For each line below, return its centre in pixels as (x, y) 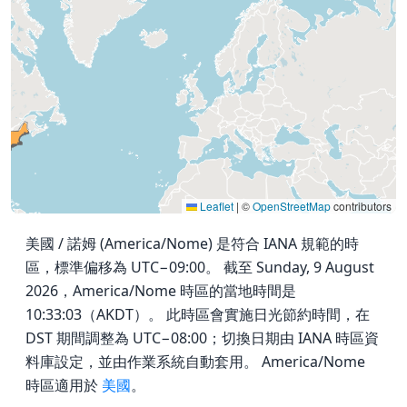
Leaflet (215, 205)
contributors (361, 205)
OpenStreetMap (292, 205)
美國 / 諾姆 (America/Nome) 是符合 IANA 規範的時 (192, 243)
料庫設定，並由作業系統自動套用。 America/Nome (195, 361)
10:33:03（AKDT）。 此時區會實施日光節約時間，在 (198, 314)
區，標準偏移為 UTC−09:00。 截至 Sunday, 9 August (200, 267)
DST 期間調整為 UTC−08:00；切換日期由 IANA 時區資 (202, 338)
